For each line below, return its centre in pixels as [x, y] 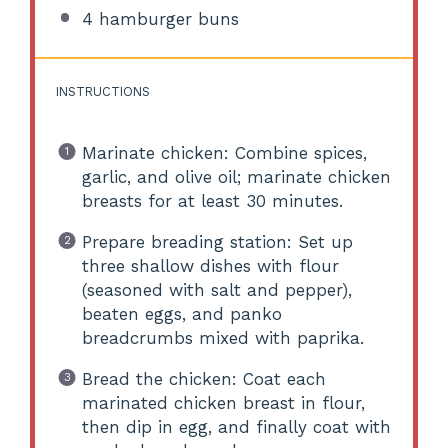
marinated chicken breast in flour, [223, 402]
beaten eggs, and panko [181, 313]
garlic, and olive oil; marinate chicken [236, 176]
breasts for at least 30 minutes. [212, 200]
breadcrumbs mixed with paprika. [222, 337]
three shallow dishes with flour [210, 265]
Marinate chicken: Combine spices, [224, 152]
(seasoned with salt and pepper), [216, 289]
